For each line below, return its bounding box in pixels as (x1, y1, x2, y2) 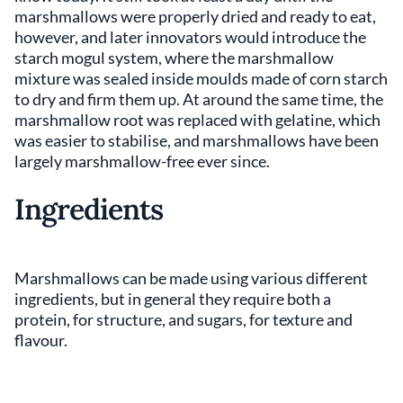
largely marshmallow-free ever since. (14, 150, 270, 171)
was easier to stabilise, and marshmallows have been (14, 130, 379, 150)
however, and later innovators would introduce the (14, 26, 366, 47)
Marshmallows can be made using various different (14, 267, 368, 288)
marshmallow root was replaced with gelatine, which (14, 109, 381, 130)
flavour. (14, 329, 67, 350)
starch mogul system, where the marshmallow (14, 47, 334, 67)
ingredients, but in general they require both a (14, 288, 331, 309)
